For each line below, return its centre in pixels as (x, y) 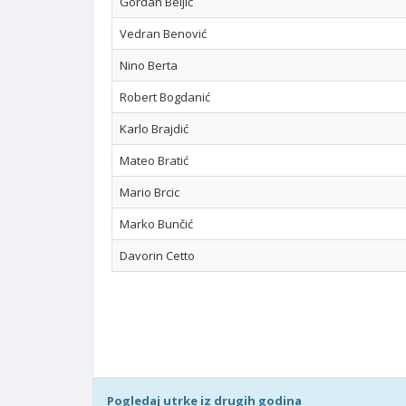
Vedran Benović (163, 34)
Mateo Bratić (154, 160)
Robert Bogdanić (165, 97)
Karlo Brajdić (154, 129)
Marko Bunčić (156, 224)
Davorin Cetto (157, 256)
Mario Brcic (150, 192)
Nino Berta (149, 65)
